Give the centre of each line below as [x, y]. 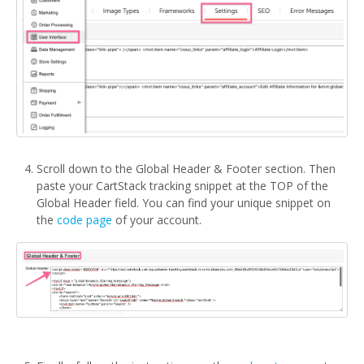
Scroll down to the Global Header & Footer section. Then [186, 169]
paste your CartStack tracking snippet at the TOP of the [182, 186]
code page [84, 220]
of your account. [157, 220]
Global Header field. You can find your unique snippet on [184, 203]
